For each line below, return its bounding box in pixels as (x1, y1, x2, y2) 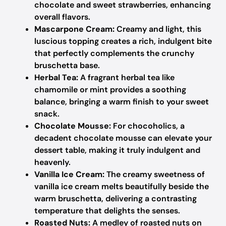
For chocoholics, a (111, 121, 185, 131)
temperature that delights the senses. (34, 205, 180, 216)
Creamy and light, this (115, 24, 201, 34)
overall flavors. (34, 12, 90, 22)
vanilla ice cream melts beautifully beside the (34, 181, 209, 192)
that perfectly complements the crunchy (34, 48, 194, 59)
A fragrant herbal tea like (78, 72, 175, 83)
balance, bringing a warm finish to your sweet (34, 96, 209, 107)
